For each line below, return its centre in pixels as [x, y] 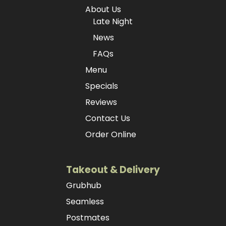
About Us [103, 10]
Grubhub [83, 186]
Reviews [101, 102]
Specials [102, 86]
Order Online [111, 135]
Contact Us [108, 119]
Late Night [113, 22]
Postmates [88, 218]
